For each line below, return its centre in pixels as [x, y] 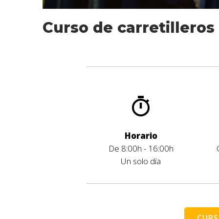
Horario [141, 136]
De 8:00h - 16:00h [141, 149]
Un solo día [141, 161]
